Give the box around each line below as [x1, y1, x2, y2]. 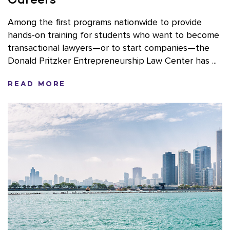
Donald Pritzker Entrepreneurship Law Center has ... [8, 56, 217, 66]
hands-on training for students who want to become [8, 30, 219, 40]
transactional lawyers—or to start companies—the [8, 43, 209, 53]
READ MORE [8, 79, 66, 88]
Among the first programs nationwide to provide [8, 17, 202, 27]
